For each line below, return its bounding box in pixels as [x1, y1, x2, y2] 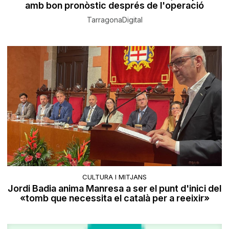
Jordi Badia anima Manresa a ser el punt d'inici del [8, 183, 221, 194]
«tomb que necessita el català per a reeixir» [19, 193, 210, 204]
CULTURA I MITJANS [82, 173, 147, 181]
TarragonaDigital [86, 15, 143, 25]
